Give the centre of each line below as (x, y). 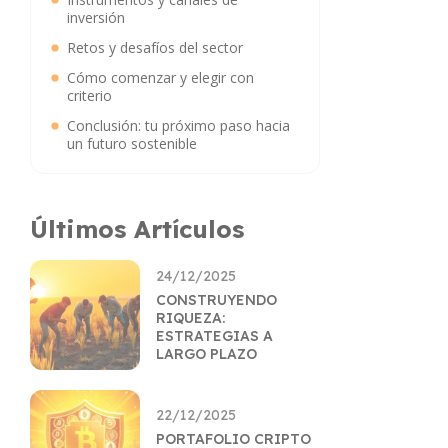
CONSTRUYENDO (216, 300)
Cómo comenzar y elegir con (160, 77)
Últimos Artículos (137, 229)
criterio (89, 95)
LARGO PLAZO (206, 354)
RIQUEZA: (190, 318)
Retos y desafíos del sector (155, 47)
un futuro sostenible (132, 143)
